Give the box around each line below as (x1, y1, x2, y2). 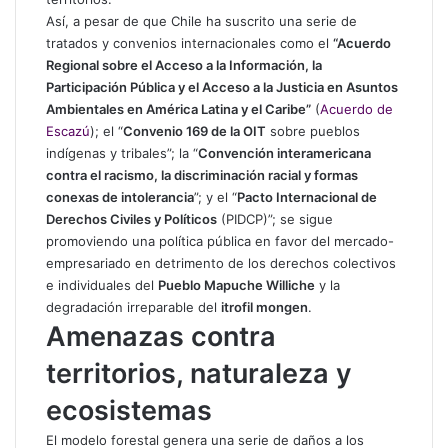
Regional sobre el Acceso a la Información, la (46, 57, 322, 73)
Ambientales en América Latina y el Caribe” (46, 101, 311, 117)
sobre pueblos (266, 123, 360, 139)
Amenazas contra (46, 320, 276, 353)
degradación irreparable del (46, 299, 221, 315)
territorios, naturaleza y (46, 357, 352, 390)
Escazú (46, 123, 90, 139)
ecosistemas (46, 394, 212, 427)
